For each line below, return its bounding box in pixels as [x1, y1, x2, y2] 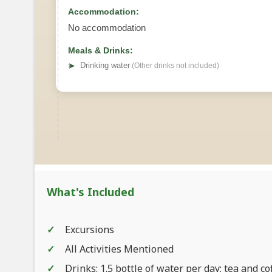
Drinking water [80, 60, 130, 70]
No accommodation [68, 22, 146, 33]
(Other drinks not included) [130, 61, 219, 70]
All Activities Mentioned [65, 242, 174, 256]
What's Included [47, 184, 134, 199]
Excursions [65, 222, 114, 236]
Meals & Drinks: [68, 45, 133, 55]
